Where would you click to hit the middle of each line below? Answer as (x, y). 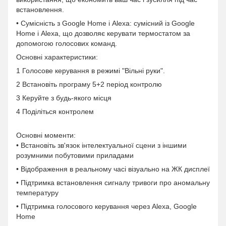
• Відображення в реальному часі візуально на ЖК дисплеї (113, 169)
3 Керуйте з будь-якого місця (64, 98)
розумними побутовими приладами (75, 155)
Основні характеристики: (57, 57)
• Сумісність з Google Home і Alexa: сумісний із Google (105, 23)
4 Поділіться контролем (55, 111)
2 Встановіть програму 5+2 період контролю (89, 84)
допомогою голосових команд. (67, 43)
